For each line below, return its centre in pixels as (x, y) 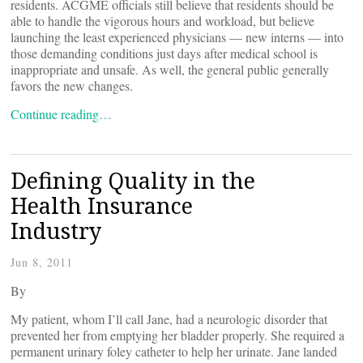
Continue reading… (61, 114)
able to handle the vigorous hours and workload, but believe (162, 21)
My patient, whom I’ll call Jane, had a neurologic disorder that (169, 319)
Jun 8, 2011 (42, 262)
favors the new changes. (72, 85)
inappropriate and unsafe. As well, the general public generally (170, 69)
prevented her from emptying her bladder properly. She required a (177, 335)
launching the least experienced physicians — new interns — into (177, 37)
